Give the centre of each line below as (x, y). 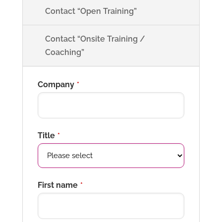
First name (57, 185)
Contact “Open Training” (91, 11)
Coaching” (64, 52)
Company (56, 84)
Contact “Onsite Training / (95, 39)
